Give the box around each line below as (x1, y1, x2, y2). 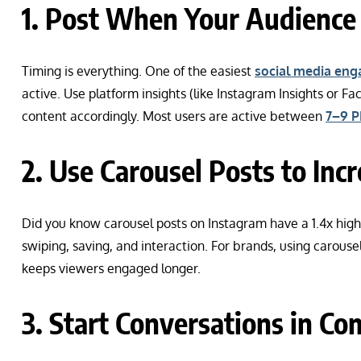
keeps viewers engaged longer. (22, 259, 201, 276)
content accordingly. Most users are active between (22, 107, 326, 124)
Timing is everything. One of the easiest (22, 62, 255, 79)
